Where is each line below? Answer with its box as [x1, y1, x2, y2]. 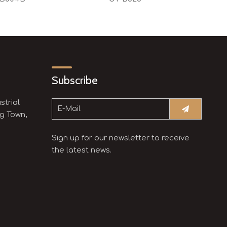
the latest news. [51, 146, 111, 155]
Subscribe [51, 73, 98, 87]
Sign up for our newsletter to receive [51, 134, 190, 142]
